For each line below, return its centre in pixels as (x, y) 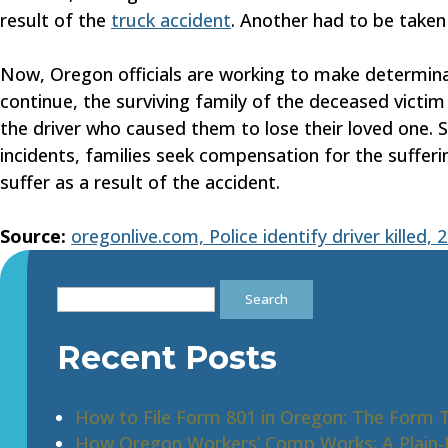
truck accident (171, 20)
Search (83, 292)
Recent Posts (166, 357)
